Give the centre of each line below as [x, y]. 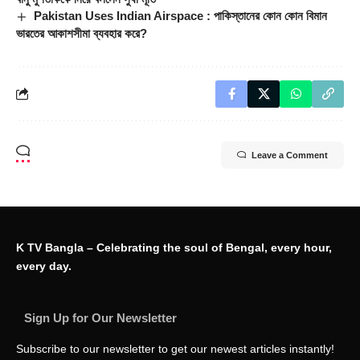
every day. [44, 266]
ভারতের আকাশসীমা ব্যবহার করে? [82, 33]
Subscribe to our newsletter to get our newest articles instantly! [175, 349]
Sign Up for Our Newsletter [100, 317]
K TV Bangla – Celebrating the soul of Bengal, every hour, [174, 247]
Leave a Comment [290, 155]
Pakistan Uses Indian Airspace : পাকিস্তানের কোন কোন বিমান [181, 15]
